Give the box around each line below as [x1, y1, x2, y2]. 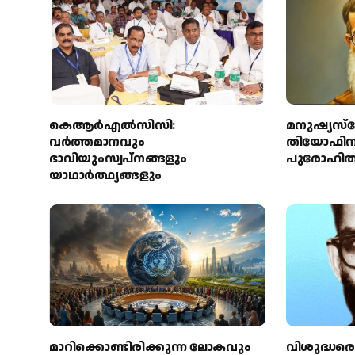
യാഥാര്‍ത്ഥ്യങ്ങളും [49, 166, 162, 185]
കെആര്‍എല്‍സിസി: [49, 116, 175, 136]
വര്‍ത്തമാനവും [49, 133, 145, 152]
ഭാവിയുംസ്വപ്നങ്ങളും [49, 150, 187, 169]
